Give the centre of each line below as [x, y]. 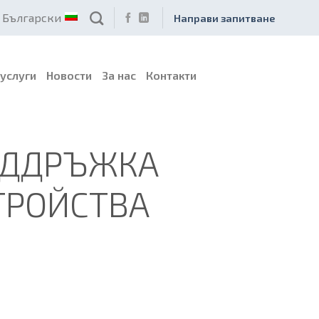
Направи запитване [224, 18]
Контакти [171, 75]
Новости [69, 75]
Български [32, 17]
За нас [119, 75]
